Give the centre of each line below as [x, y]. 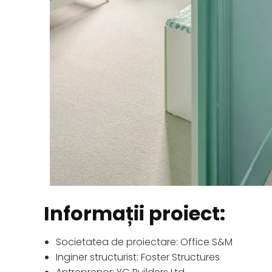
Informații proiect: [134, 213]
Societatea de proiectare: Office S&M [144, 242]
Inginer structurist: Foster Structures [138, 257]
